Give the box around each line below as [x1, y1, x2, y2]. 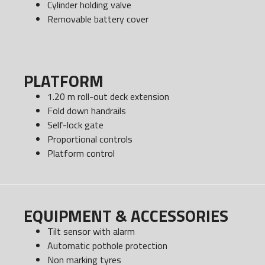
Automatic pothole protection [47, 238, 167, 253]
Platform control [47, 146, 115, 161]
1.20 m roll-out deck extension [47, 89, 169, 104]
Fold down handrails [47, 104, 126, 118]
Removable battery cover [47, 12, 148, 27]
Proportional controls [47, 132, 132, 147]
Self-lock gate [47, 118, 104, 132]
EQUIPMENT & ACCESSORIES [24, 203, 228, 229]
